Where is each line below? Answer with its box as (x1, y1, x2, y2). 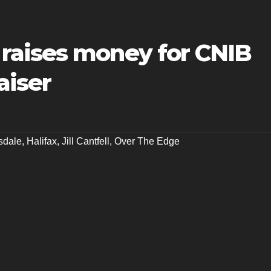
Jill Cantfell (62, 136, 109, 147)
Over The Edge (114, 136, 180, 147)
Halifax (27, 136, 57, 147)
